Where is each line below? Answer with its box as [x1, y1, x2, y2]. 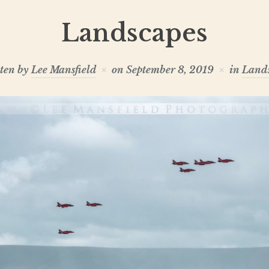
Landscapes [61, 18, 208, 48]
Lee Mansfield [31, 64, 96, 76]
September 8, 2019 [125, 64, 214, 76]
